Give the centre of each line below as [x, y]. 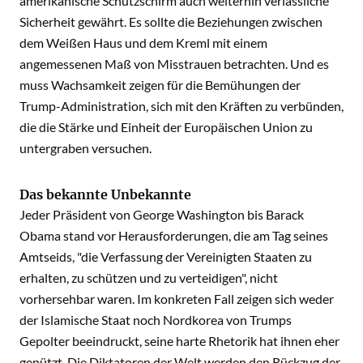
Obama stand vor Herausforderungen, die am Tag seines [174, 235]
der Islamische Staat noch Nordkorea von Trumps [156, 320]
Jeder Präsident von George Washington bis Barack [162, 214]
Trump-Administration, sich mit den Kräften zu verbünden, [181, 106]
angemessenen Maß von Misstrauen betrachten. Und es [174, 64]
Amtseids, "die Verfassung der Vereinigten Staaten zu [166, 256]
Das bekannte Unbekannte [105, 194]
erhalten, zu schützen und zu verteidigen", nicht [149, 278]
